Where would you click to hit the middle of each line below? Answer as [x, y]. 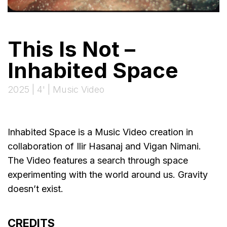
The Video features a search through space [98, 160]
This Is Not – [71, 49]
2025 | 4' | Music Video [56, 89]
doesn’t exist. [35, 188]
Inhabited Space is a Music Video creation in [100, 132]
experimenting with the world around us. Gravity [108, 174]
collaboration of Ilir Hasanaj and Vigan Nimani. [104, 146]
